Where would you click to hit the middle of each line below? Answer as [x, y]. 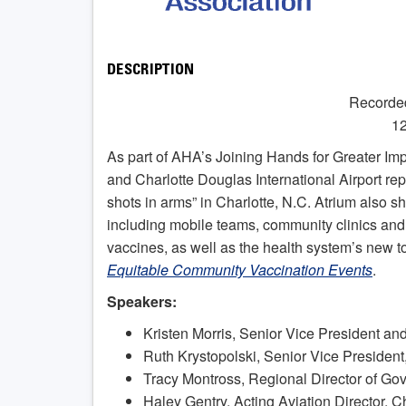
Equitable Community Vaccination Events [240, 270]
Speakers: [142, 302]
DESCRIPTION [151, 72]
